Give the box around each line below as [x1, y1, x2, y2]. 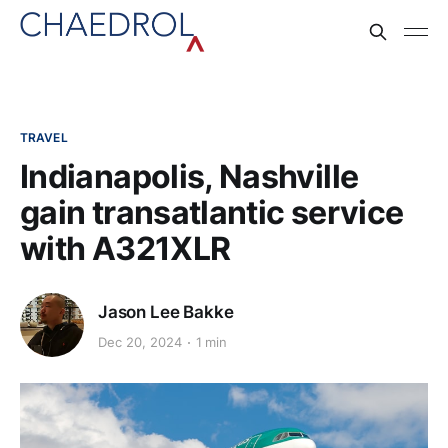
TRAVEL [20, 130, 68, 145]
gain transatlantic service [20, 193, 404, 232]
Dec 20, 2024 [98, 334, 182, 351]
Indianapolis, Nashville [20, 157, 359, 196]
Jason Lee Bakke [98, 301, 234, 322]
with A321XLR [20, 229, 231, 268]
